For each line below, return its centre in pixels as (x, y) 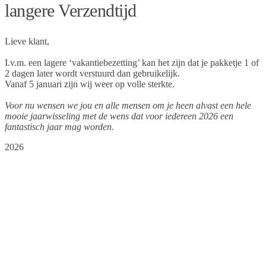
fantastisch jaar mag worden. (59, 126)
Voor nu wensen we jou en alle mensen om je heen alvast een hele (128, 105)
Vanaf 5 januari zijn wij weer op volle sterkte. (90, 84)
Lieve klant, (27, 41)
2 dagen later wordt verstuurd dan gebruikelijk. (92, 73)
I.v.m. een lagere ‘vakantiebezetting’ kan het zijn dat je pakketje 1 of (132, 62)
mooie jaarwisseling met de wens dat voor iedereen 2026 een (119, 116)
